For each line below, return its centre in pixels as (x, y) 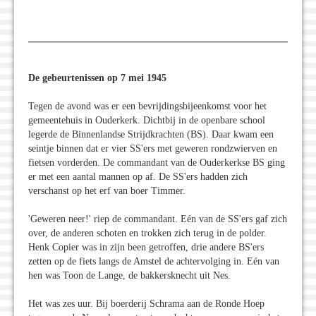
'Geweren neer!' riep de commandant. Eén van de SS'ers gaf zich (158, 219)
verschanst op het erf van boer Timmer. (107, 191)
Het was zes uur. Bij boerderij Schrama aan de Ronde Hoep (146, 304)
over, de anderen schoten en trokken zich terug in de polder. (147, 233)
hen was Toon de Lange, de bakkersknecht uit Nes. (129, 276)
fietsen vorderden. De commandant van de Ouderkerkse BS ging (157, 163)
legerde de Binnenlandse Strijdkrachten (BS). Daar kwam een (151, 135)
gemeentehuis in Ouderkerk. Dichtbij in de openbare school (147, 121)
